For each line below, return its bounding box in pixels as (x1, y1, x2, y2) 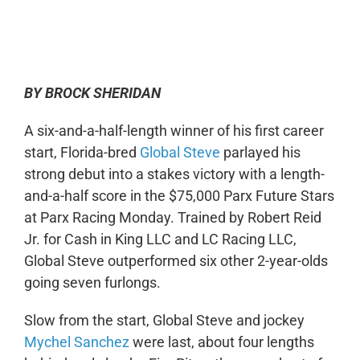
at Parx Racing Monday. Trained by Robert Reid (23, 208, 321, 226)
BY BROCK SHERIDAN (23, 84, 161, 101)
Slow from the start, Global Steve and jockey (23, 311, 305, 329)
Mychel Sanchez (23, 333, 129, 350)
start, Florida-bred (23, 143, 140, 161)
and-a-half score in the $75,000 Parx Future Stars (23, 186, 334, 204)
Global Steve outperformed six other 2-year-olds (23, 252, 328, 269)
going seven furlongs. (23, 273, 161, 291)
